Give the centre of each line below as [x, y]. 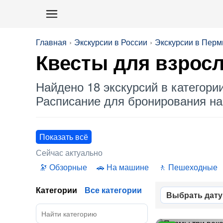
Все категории [113, 190]
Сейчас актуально [69, 153]
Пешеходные [193, 167]
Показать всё [64, 137]
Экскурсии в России [111, 42]
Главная [51, 42]
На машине [128, 167]
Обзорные [68, 167]
